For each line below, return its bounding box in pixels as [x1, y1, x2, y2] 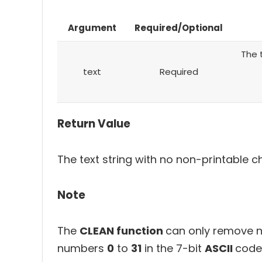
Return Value [57, 116, 130, 132]
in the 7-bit [142, 241, 205, 256]
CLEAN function [80, 223, 166, 238]
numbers [57, 241, 107, 256]
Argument [67, 22, 116, 34]
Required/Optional [135, 22, 223, 34]
